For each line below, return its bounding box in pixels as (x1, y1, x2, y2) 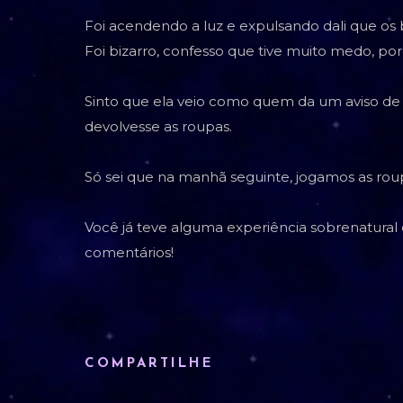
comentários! (85, 243, 174, 261)
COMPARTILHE (85, 356, 214, 371)
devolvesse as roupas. (85, 117, 232, 135)
